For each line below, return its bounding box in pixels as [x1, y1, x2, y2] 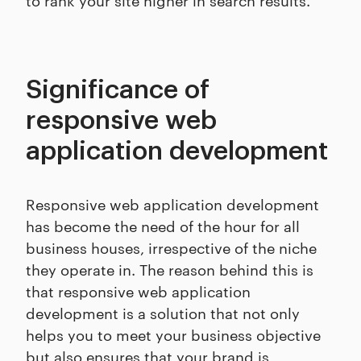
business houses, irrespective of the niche [26, 237, 317, 258]
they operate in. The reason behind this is [26, 259, 313, 280]
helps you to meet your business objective [26, 324, 321, 345]
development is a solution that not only [26, 302, 300, 323]
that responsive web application [26, 280, 251, 301]
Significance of [26, 77, 210, 104]
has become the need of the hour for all [26, 215, 300, 236]
